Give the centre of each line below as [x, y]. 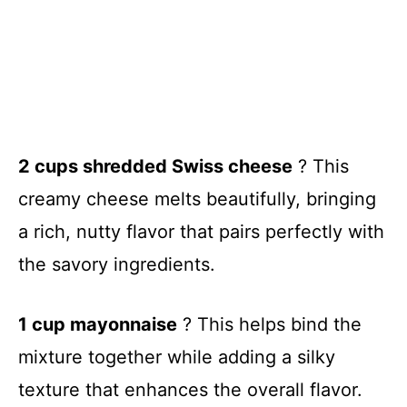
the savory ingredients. [117, 264]
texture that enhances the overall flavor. [190, 389]
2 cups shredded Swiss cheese [155, 166]
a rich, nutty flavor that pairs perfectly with [201, 231]
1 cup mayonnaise [98, 324]
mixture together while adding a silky [177, 357]
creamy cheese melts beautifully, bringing [197, 199]
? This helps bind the [269, 324]
